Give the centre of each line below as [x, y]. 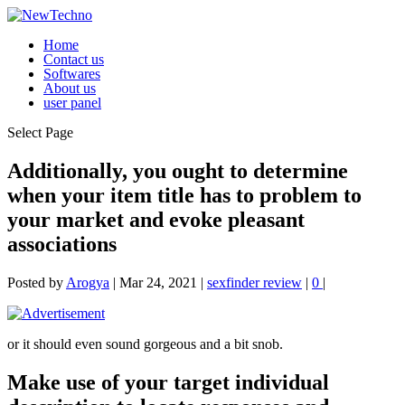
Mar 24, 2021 [158, 282]
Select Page [40, 132]
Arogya [88, 282]
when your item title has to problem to [184, 195]
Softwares [72, 74]
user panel [72, 103]
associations [62, 244]
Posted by [37, 282]
